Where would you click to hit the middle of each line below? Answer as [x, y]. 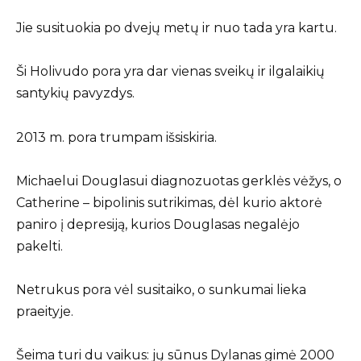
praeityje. [45, 311]
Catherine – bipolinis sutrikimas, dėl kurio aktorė [169, 202]
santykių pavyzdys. [75, 93]
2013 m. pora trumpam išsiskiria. [116, 137]
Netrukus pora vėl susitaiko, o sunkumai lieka [161, 289]
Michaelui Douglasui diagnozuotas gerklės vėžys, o [179, 180]
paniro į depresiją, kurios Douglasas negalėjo [158, 224]
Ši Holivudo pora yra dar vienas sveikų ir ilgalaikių [170, 72]
